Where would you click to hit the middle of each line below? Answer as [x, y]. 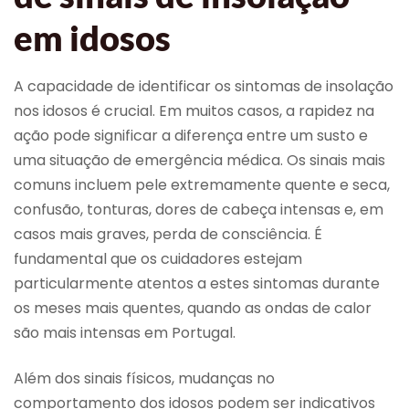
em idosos [92, 38]
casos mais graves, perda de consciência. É [168, 235]
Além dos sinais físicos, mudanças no [144, 378]
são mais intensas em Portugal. [125, 333]
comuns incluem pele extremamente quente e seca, [202, 185]
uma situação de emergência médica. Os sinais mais [199, 161]
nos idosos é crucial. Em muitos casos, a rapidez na [194, 111]
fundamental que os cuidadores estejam [158, 259]
